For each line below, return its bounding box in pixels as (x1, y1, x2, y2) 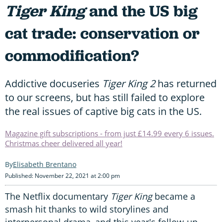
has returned (155, 76, 217, 90)
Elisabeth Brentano (13, 159, 76, 169)
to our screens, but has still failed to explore (5, 90, 205, 104)
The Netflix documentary (5, 190, 111, 202)
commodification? (5, 45, 139, 66)
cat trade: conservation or (5, 22, 200, 44)
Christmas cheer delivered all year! (5, 138, 122, 148)
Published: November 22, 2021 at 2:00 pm (5, 171, 120, 180)
